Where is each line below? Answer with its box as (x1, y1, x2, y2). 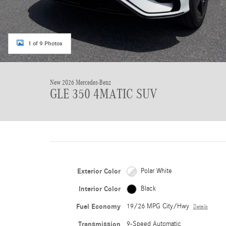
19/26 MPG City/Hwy (126, 202, 189, 210)
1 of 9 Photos (28, 39, 63, 47)
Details (193, 204, 208, 210)
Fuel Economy (76, 202, 121, 211)
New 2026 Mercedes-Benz (50, 79, 111, 86)
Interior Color (78, 185, 121, 193)
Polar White (140, 167, 172, 175)
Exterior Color (77, 167, 121, 176)
